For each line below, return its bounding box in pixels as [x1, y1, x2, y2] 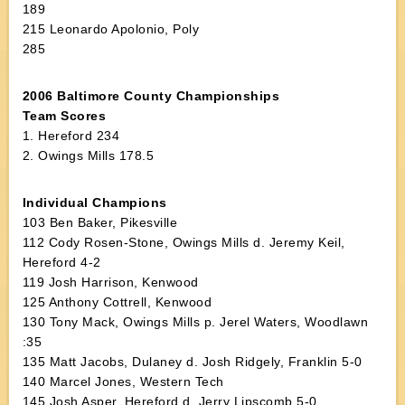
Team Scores [22, 108, 107, 123]
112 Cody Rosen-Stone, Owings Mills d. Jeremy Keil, [22, 235, 345, 250]
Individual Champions [22, 195, 167, 210]
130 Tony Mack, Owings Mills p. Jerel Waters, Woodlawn [22, 315, 369, 329]
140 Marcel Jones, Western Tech [22, 374, 224, 389]
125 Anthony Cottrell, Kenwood [22, 295, 212, 309]
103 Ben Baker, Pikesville [22, 215, 178, 230]
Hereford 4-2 [22, 255, 101, 269]
